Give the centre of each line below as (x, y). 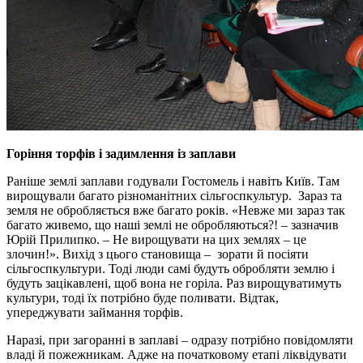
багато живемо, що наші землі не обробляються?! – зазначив (173, 224)
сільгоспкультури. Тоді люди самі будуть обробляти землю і (171, 268)
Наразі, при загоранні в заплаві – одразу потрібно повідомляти (180, 340)
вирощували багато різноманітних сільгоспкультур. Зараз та (174, 195)
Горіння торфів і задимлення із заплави (121, 153)
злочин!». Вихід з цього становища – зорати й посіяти (158, 254)
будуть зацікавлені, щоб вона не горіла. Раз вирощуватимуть (174, 283)
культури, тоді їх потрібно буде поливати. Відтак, (143, 297)
